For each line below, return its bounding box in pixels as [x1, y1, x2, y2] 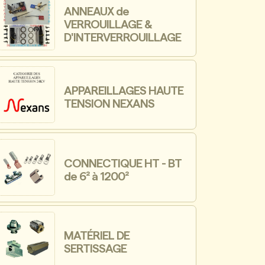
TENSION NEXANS [64, 98, 155, 111]
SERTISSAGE [64, 243, 127, 256]
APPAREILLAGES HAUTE [64, 85, 184, 98]
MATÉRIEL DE [64, 230, 130, 243]
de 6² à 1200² [64, 170, 129, 183]
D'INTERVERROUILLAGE [64, 32, 182, 44]
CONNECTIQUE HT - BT [64, 157, 182, 170]
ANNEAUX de [64, 6, 130, 18]
